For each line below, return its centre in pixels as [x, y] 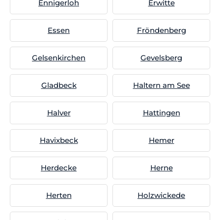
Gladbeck [59, 85]
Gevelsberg [161, 58]
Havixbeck [59, 140]
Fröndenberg [161, 30]
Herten [59, 195]
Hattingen [161, 113]
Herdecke [59, 168]
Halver [59, 113]
